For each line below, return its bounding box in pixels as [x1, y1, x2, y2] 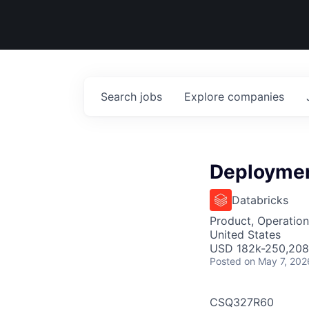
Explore [184, 90, 228, 103]
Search [101, 90, 140, 103]
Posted [210, 255, 241, 267]
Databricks [232, 193, 288, 207]
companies [228, 90, 284, 103]
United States [210, 228, 281, 241]
